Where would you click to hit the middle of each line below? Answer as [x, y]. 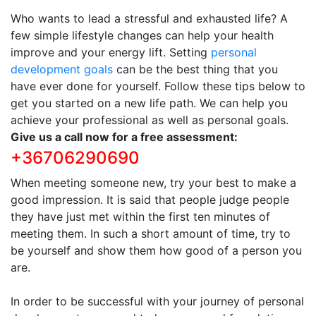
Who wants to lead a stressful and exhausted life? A [149, 18]
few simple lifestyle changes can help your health [142, 35]
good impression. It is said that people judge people [150, 200]
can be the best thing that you [195, 69]
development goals [62, 69]
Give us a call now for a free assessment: [124, 137]
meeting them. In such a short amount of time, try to [151, 233]
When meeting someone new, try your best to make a [153, 183]
